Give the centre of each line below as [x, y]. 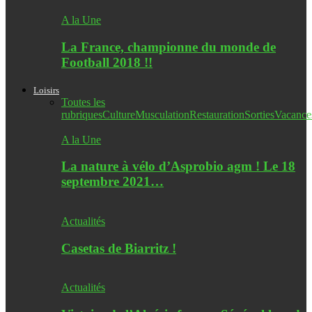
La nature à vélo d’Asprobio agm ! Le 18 [178, 166]
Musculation [162, 114]
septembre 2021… [112, 182]
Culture [119, 114]
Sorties [259, 114]
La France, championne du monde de [169, 47]
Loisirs [46, 90]
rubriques [82, 114]
